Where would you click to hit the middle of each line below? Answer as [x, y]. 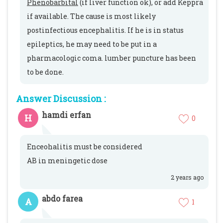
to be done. [45, 72]
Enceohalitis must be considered [85, 147]
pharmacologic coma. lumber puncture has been [111, 58]
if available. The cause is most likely [91, 16]
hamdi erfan [66, 115]
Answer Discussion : [61, 99]
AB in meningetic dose [67, 161]
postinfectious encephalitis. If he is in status [105, 30]
